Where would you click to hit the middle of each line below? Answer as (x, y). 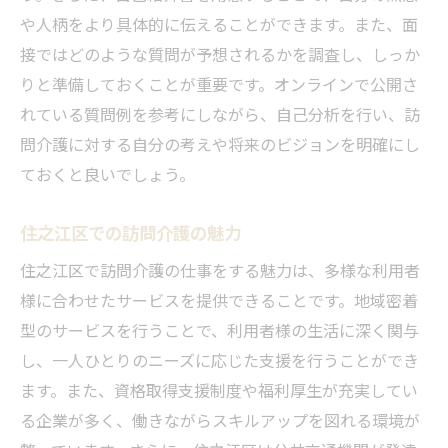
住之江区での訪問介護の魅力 (130, 231)
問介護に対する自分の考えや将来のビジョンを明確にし (220, 143)
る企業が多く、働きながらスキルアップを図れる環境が (220, 419)
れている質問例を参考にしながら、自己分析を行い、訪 (220, 113)
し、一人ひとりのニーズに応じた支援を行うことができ (219, 359)
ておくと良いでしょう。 (107, 173)
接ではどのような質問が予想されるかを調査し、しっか (220, 53)
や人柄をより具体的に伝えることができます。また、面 (219, 23)
